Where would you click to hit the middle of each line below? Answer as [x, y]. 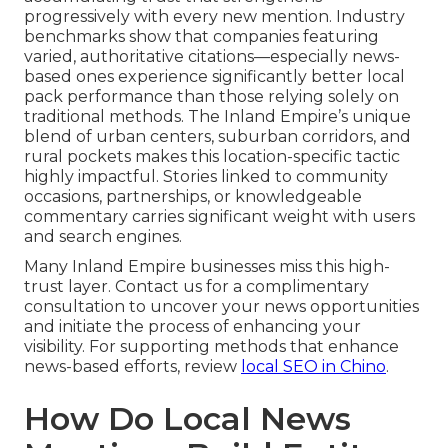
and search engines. [103, 237]
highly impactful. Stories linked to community [206, 177]
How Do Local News [187, 419]
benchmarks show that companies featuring [201, 37]
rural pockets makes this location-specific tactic [212, 157]
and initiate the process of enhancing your [192, 327]
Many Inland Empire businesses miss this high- [207, 267]
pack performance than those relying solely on [211, 97]
